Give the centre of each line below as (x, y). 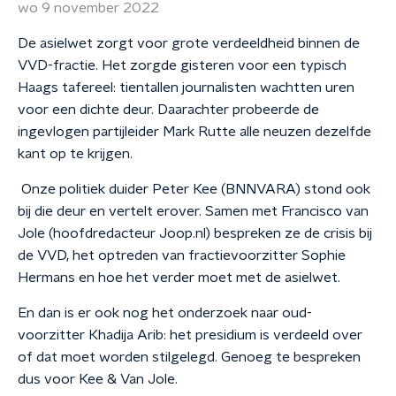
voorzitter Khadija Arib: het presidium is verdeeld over (190, 335)
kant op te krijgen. (75, 154)
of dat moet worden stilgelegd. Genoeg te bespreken (189, 357)
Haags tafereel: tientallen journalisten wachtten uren (186, 88)
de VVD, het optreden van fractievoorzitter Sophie (182, 255)
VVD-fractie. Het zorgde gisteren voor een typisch (182, 65)
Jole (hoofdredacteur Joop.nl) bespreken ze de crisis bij (195, 233)
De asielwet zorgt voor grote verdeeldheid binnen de (189, 43)
